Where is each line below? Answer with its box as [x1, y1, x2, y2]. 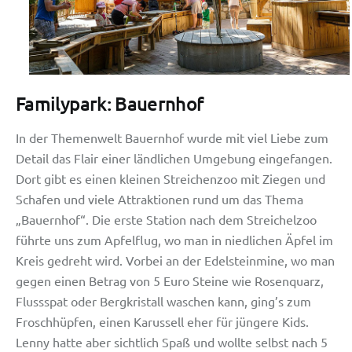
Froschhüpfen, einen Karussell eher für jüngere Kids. [16, 313, 309, 329]
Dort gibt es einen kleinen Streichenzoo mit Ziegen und [16, 170, 325, 186]
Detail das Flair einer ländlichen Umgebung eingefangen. [16, 149, 332, 166]
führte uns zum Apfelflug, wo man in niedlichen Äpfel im [16, 231, 333, 247]
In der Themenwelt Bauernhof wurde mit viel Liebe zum [16, 129, 328, 145]
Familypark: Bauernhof [16, 90, 204, 115]
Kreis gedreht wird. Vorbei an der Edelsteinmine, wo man [16, 251, 335, 268]
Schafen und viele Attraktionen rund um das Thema [16, 190, 303, 207]
